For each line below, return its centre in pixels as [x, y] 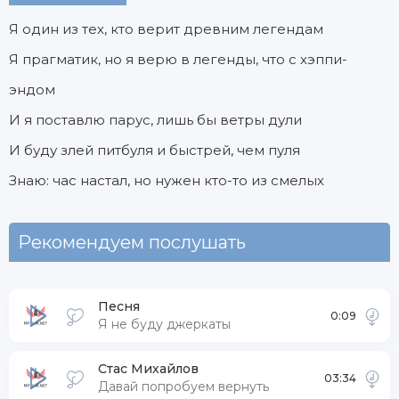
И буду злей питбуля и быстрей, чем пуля [155, 150]
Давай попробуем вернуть [183, 387]
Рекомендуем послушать [132, 242]
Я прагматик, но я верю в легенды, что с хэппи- [178, 59]
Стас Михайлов [148, 369]
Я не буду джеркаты [164, 324]
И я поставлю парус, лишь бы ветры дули [155, 120]
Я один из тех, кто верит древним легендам [166, 29]
